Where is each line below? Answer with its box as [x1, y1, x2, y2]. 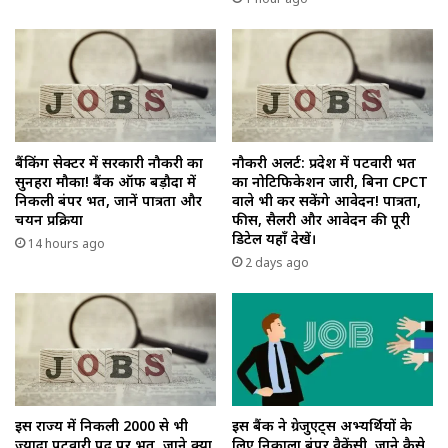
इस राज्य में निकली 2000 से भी [15, 415, 188, 435]
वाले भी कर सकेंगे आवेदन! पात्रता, [232, 190, 421, 210]
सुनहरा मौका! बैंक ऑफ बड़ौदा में [15, 171, 196, 191]
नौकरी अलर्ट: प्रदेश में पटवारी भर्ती [232, 152, 416, 172]
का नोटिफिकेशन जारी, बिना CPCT [232, 171, 428, 191]
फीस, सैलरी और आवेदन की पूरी [232, 209, 410, 229]
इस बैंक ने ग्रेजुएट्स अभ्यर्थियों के [232, 415, 412, 435]
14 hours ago [28, 234, 105, 252]
